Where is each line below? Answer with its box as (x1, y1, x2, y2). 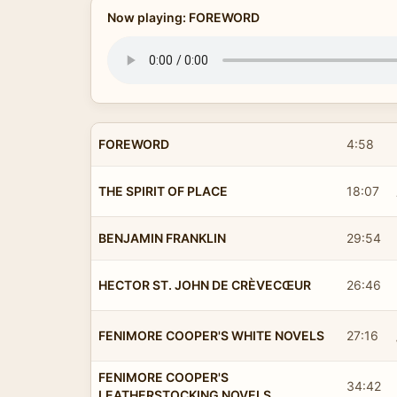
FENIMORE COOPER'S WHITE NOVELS (98, 327, 324, 343)
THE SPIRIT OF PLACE (98, 183, 228, 198)
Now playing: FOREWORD (106, 10, 260, 25)
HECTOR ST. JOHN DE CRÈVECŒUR (98, 276, 311, 292)
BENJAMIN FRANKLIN (98, 230, 226, 245)
